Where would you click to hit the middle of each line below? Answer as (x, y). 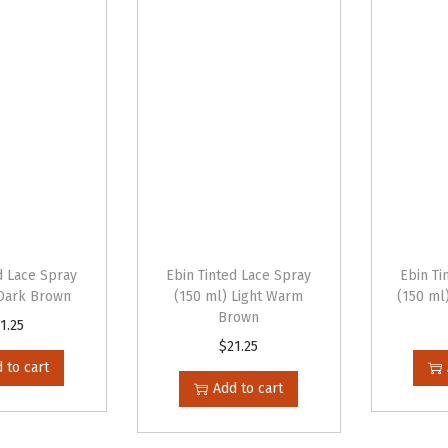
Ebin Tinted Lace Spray (239, 275)
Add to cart (248, 388)
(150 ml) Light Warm (239, 296)
